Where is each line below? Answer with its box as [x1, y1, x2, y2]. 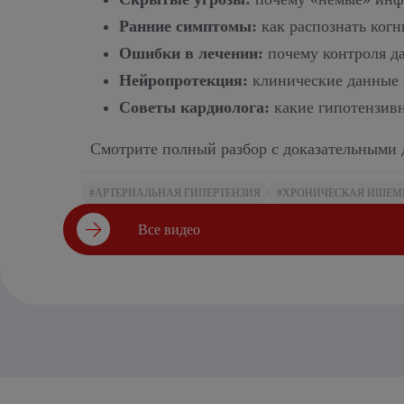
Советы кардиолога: [119, 98, 270, 116]
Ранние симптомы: [119, 17, 257, 35]
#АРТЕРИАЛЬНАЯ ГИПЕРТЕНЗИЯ [89, 186, 261, 199]
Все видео [138, 221, 200, 237]
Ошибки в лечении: [119, 44, 263, 62]
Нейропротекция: [119, 71, 248, 89]
